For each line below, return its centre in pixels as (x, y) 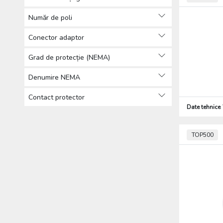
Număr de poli (50, 17)
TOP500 (202, 135)
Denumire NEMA (54, 77)
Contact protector (56, 97)
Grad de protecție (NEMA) (69, 57)
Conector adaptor (56, 37)
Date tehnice (204, 107)
